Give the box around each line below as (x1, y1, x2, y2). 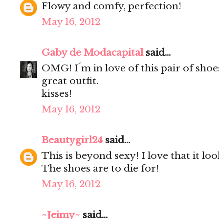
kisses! (42, 88, 72, 100)
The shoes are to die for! (42, 163, 159, 175)
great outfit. (42, 75, 98, 87)
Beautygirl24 (42, 134, 103, 146)
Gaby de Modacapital (42, 47, 143, 59)
